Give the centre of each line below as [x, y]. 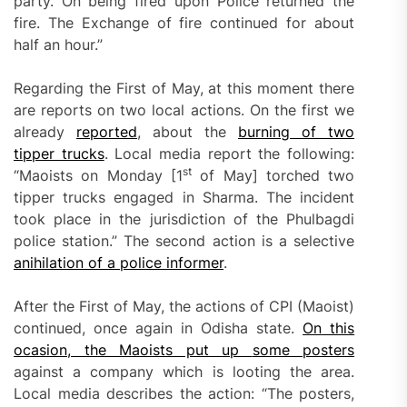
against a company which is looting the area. [184, 372]
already [45, 132]
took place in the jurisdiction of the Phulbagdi [184, 219]
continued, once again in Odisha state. [159, 328]
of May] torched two [273, 176]
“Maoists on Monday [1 [98, 176]
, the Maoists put [145, 350]
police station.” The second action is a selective [184, 241]
